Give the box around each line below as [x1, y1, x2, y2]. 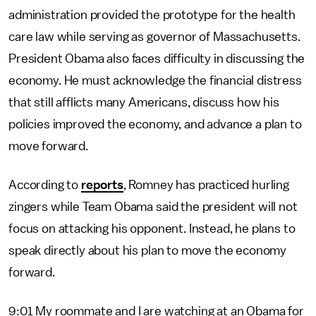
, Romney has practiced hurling [123, 178, 290, 191]
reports [80, 178, 123, 191]
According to [8, 178, 81, 191]
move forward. [8, 140, 91, 152]
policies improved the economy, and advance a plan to [8, 118, 302, 130]
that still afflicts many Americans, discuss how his [8, 96, 279, 109]
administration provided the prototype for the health [8, 8, 296, 21]
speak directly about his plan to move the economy [8, 244, 287, 257]
